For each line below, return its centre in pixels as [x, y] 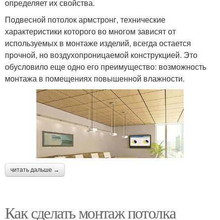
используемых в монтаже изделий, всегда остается [98, 43]
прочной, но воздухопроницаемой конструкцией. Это [101, 55]
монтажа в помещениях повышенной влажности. [95, 78]
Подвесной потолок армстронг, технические [85, 19]
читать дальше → [35, 170]
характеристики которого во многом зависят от [90, 31]
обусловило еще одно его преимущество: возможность [106, 66]
